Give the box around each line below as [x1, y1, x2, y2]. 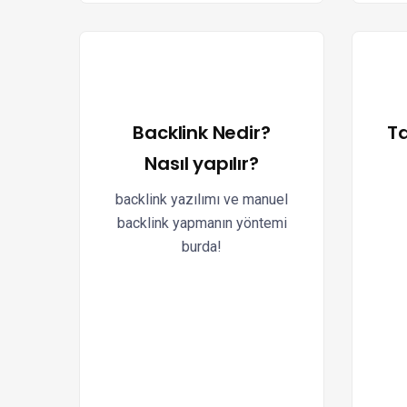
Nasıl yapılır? [144, 151, 259, 176]
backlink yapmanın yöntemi [116, 214, 287, 232]
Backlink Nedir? [133, 120, 271, 145]
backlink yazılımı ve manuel [115, 191, 288, 208]
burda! [182, 238, 222, 255]
